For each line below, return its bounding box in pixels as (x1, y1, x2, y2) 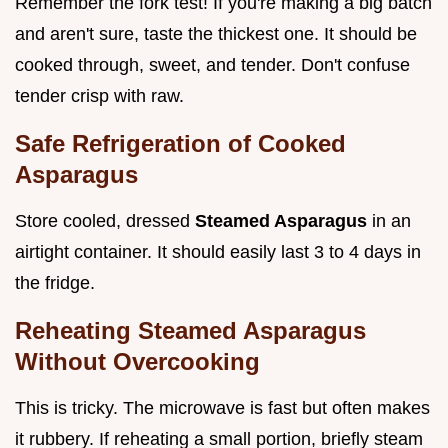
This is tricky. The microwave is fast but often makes (15, 398, 430, 419)
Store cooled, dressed (15, 211, 195, 232)
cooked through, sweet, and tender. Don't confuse (15, 55, 410, 76)
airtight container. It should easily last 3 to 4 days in (15, 242, 421, 263)
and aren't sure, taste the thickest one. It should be (15, 24, 417, 45)
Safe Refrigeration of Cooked (15, 130, 346, 158)
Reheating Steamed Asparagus (15, 317, 366, 345)
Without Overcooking (15, 348, 260, 376)
